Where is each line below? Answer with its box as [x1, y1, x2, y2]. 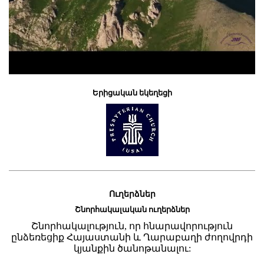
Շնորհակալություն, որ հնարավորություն [31, 221, 233, 232]
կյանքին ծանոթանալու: [73, 243, 191, 254]
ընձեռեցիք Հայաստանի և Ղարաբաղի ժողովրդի [11, 232, 253, 243]
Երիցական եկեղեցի [92, 88, 172, 97]
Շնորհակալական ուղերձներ [74, 205, 190, 214]
